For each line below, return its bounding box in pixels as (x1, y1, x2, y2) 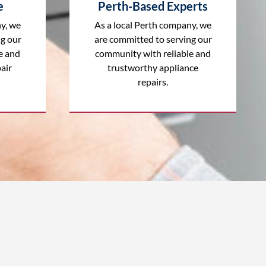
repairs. (138, 75, 168, 87)
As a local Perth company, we (94, 18, 211, 30)
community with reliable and (95, 47, 211, 59)
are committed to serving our (94, 33, 212, 45)
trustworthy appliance (107, 61, 198, 73)
